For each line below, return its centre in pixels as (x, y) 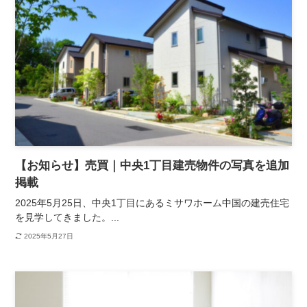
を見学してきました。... (67, 217)
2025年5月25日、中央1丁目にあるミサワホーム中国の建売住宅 (152, 202)
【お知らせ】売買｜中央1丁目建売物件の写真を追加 (152, 165)
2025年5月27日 (48, 236)
